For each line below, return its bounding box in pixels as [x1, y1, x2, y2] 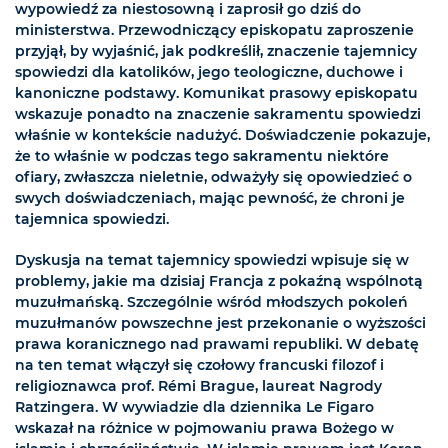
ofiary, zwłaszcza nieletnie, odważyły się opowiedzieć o [15, 168, 412, 187]
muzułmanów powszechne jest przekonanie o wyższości [15, 314, 426, 333]
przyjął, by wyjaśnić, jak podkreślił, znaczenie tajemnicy [15, 42, 417, 61]
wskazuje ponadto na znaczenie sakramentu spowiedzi [15, 105, 421, 124]
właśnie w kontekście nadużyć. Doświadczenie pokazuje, [15, 126, 430, 145]
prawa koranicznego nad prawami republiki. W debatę [15, 335, 419, 354]
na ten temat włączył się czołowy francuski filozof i [15, 356, 384, 375]
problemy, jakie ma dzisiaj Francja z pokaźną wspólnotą [15, 272, 423, 291]
